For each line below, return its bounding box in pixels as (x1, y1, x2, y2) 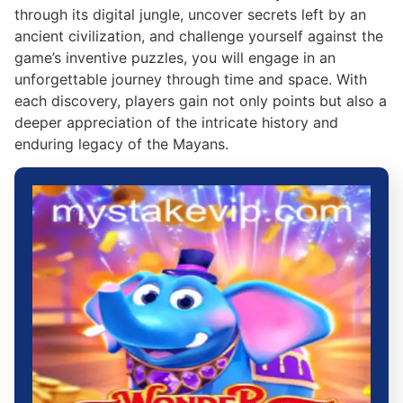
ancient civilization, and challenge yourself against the (14, 26, 383, 45)
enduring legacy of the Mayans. (14, 134, 228, 153)
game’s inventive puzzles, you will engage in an (14, 48, 336, 67)
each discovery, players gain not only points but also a (14, 91, 387, 110)
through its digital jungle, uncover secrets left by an (14, 4, 366, 23)
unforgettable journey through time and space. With (14, 69, 367, 88)
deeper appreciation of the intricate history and (14, 112, 338, 131)
